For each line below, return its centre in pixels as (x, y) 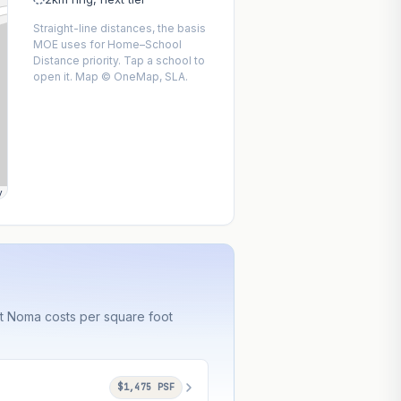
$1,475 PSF (146, 388)
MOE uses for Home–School (108, 45)
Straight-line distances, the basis (120, 29)
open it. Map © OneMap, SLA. (111, 77)
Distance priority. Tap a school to (119, 61)
